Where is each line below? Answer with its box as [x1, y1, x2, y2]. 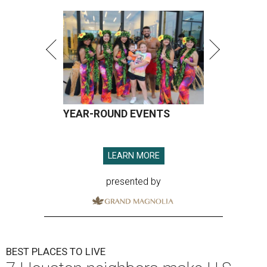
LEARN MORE [107, 151, 160, 162]
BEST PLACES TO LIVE [6, 246, 105, 258]
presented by [106, 176, 161, 188]
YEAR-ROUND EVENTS [63, 108, 170, 120]
